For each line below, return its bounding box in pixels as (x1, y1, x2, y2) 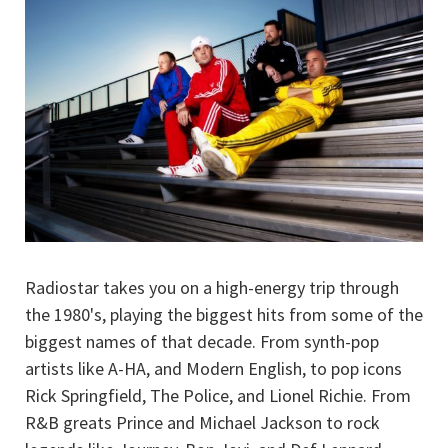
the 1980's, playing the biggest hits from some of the (25, 302, 423, 326)
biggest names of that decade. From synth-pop (25, 329, 379, 353)
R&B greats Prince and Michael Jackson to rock (25, 410, 380, 434)
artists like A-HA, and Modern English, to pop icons (25, 356, 402, 380)
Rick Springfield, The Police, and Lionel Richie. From (25, 383, 411, 407)
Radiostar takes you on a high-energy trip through (25, 275, 399, 299)
